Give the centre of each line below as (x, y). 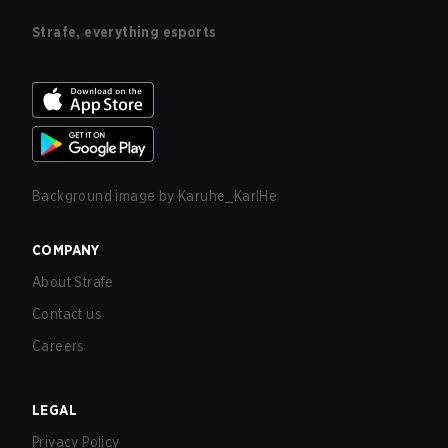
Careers (58, 346)
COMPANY (66, 250)
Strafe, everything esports (124, 32)
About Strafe (73, 282)
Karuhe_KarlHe (228, 196)
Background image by (105, 196)
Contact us (67, 314)
